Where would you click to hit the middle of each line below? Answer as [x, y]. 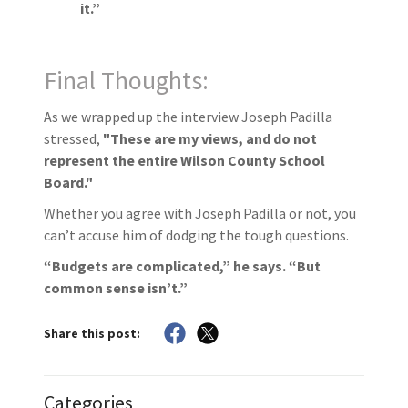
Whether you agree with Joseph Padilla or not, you [200, 214]
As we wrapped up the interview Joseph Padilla [188, 117]
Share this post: [92, 333]
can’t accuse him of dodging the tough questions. [196, 235]
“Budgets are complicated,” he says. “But [182, 266]
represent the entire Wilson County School [184, 161]
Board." [68, 183]
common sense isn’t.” [116, 288]
